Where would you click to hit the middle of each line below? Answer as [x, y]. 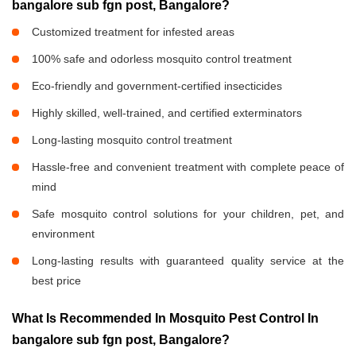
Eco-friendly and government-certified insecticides [157, 86]
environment [63, 234]
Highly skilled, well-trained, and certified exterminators [167, 113]
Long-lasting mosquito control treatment [132, 140]
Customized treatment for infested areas [133, 32]
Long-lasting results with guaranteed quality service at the [188, 261]
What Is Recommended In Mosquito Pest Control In [165, 319]
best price [56, 281]
